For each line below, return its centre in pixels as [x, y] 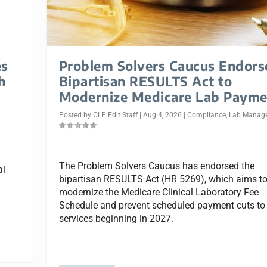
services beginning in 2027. [116, 219]
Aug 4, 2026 [162, 115]
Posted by [76, 115]
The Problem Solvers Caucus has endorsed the [156, 166]
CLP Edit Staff [115, 115]
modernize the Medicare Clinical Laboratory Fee [159, 193]
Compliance [206, 115]
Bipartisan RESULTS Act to [145, 81]
